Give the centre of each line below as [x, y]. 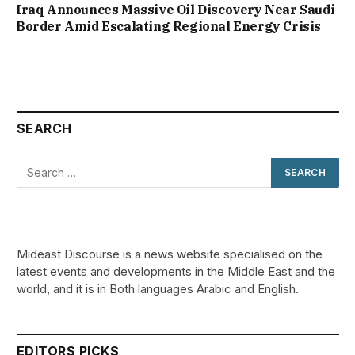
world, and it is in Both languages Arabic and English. [158, 288]
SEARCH [44, 128]
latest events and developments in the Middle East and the [176, 271]
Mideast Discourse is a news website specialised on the [170, 254]
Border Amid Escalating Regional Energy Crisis [169, 26]
